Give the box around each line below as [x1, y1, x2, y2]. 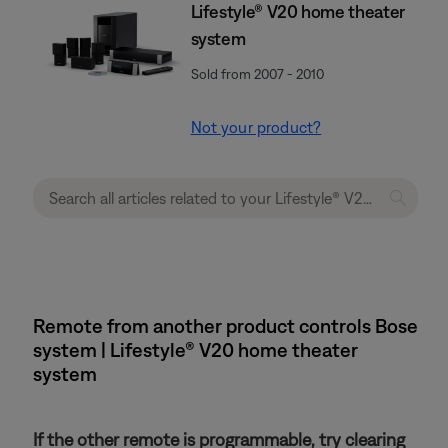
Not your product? [190, 118, 322, 136]
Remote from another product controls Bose [33, 314, 418, 337]
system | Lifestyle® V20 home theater [33, 338, 358, 361]
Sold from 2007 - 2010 [190, 66, 324, 82]
